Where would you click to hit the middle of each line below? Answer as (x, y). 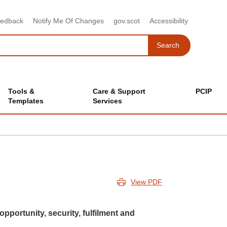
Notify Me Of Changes (68, 21)
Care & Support (119, 91)
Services (107, 101)
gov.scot (127, 21)
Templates (26, 101)
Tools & (21, 91)
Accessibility (169, 21)
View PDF (146, 182)
